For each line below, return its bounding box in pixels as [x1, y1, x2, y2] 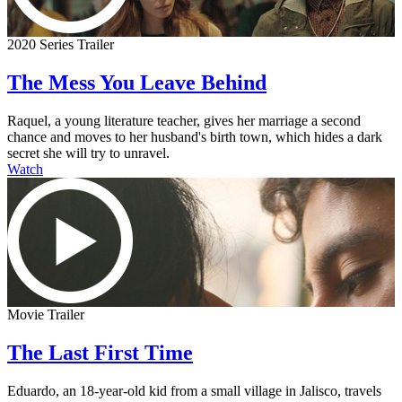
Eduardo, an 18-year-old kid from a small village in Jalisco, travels [7, 382, 381, 398]
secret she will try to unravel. [7, 145, 170, 161]
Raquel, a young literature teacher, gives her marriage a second [7, 113, 361, 128]
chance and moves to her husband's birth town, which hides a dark [7, 129, 382, 144]
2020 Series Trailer [7, 37, 114, 53]
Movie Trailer [7, 307, 84, 322]
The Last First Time [7, 340, 193, 364]
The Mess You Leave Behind [7, 71, 267, 95]
